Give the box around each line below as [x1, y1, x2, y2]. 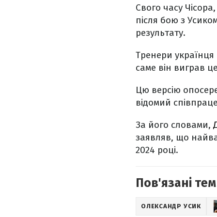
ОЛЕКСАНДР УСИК [141, 202, 201, 210]
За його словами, [136, 119, 213, 130]
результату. [136, 27, 186, 38]
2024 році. [136, 144, 178, 155]
